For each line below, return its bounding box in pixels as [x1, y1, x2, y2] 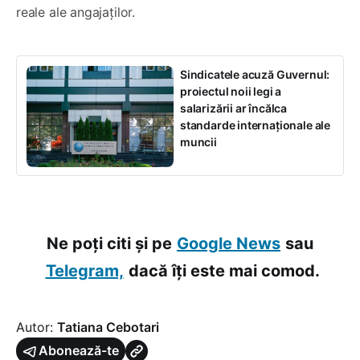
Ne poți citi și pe [47, 234, 172, 254]
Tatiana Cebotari [57, 319, 159, 336]
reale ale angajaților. [16, 4, 136, 21]
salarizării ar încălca [180, 101, 288, 116]
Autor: [16, 319, 57, 336]
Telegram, [45, 261, 124, 281]
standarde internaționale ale [180, 118, 330, 133]
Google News [177, 234, 280, 254]
